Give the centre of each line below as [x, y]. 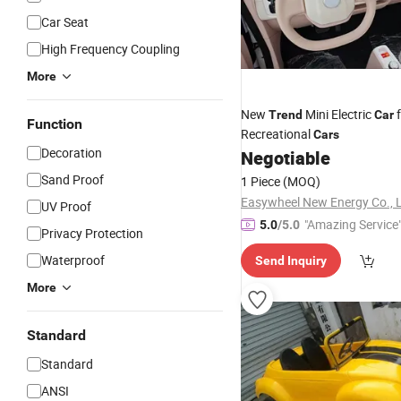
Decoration [72, 153]
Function [55, 124]
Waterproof [73, 260]
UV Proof [66, 206]
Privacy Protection [92, 233]
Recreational [277, 134]
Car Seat [65, 22]
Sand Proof [73, 179]
